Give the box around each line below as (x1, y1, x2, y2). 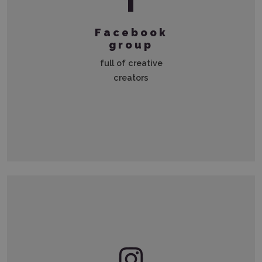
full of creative (99, 58, 163, 68)
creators (113, 73, 149, 83)
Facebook (94, 26, 168, 39)
